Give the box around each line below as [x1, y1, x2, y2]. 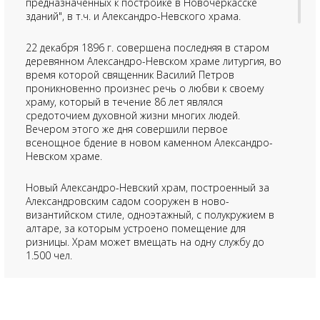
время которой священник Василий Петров [26, 68, 234, 82]
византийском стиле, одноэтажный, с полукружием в [26, 208, 274, 222]
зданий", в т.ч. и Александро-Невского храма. [26, 9, 241, 24]
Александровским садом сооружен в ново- [26, 194, 229, 209]
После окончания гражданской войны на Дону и [26, 280, 254, 294]
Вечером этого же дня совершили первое [26, 122, 228, 136]
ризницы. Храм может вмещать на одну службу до [26, 235, 264, 249]
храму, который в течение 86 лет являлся [26, 95, 223, 109]
